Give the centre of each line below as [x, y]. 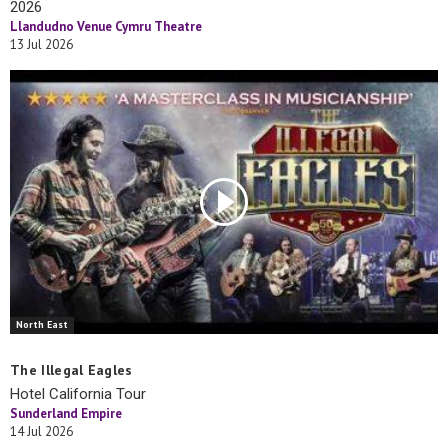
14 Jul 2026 [41, 432]
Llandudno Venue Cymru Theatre [106, 26]
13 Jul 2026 [41, 44]
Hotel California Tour [78, 394]
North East [42, 325]
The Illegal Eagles [71, 370]
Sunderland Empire [66, 414]
